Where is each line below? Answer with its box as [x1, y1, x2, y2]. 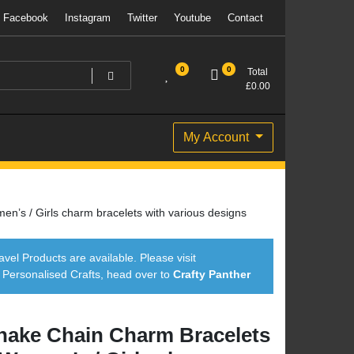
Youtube [174, 12, 211, 24]
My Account [183, 130, 253, 145]
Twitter [127, 12, 157, 24]
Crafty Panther [173, 268, 251, 281]
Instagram [65, 12, 111, 24]
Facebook [3, 12, 48, 24]
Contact [228, 12, 263, 24]
